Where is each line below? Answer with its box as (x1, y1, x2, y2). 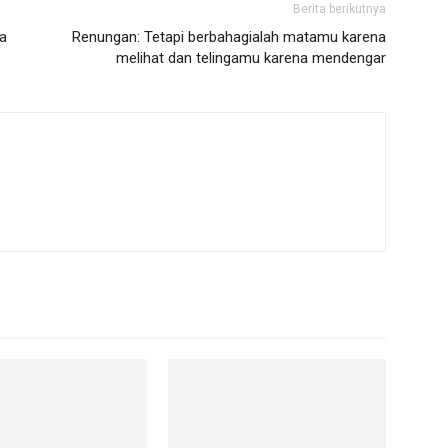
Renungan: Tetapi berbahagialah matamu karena (72, 28, 386, 46)
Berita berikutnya (293, 2, 386, 16)
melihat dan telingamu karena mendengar (116, 49, 386, 67)
